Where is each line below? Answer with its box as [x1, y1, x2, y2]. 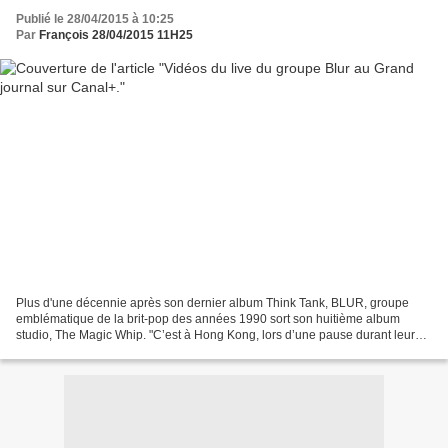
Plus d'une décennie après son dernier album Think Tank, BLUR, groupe [16, 295, 409, 310]
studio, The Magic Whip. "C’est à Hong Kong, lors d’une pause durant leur [16, 327, 415, 342]
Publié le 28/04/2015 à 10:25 [16, 12, 174, 27]
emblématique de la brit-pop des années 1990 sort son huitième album [16, 311, 400, 326]
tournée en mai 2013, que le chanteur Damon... [16, 343, 272, 358]
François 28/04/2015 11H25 [39, 28, 193, 43]
